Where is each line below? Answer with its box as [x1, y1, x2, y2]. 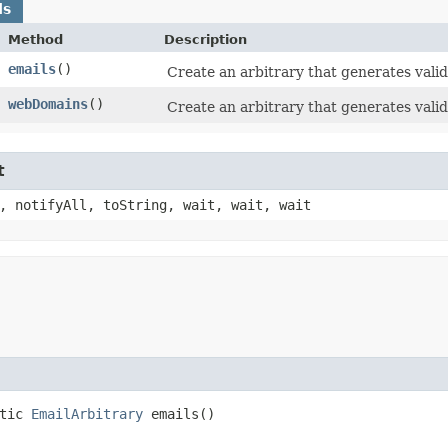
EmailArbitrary [31, 405, 143, 422]
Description [164, 31, 247, 47]
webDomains [8, 95, 88, 112]
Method [8, 31, 63, 47]
